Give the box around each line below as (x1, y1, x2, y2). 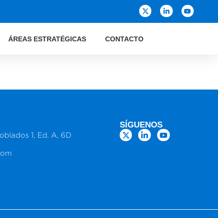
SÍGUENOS (119, 120, 163, 129)
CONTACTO (105, 35, 144, 43)
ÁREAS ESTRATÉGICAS (8, 35, 86, 43)
